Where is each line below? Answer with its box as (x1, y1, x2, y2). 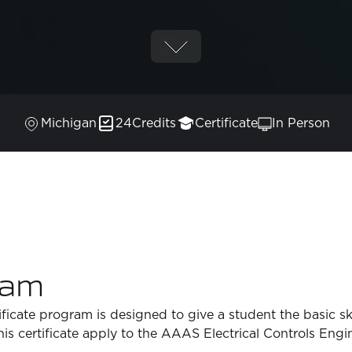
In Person (272, 117, 330, 130)
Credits (132, 117, 176, 130)
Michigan (41, 117, 97, 130)
